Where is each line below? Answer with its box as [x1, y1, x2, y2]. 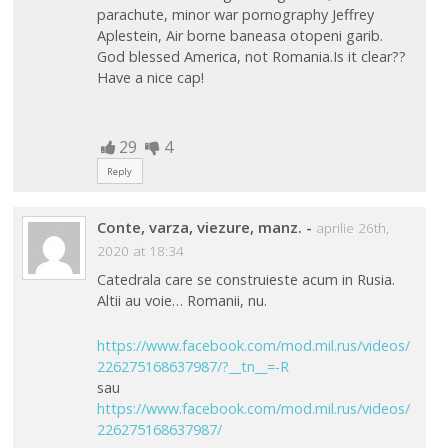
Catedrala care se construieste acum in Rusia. [96, 270, 395, 290]
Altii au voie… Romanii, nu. [96, 291, 267, 311]
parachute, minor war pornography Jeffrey [96, 5, 374, 25]
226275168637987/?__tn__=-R [96, 356, 289, 376]
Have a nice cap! [96, 68, 204, 88]
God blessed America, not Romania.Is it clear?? [96, 47, 406, 67]
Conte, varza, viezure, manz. [96, 216, 302, 237]
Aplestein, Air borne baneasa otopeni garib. [96, 26, 383, 46]
